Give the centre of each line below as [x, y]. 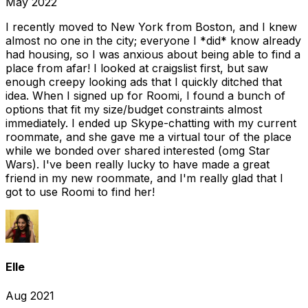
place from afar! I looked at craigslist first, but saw [137, 68]
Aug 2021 [30, 295]
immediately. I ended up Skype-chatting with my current [151, 123]
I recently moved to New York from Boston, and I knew [151, 27]
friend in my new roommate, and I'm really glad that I [144, 178]
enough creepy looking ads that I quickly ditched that [144, 82]
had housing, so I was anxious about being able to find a [153, 55]
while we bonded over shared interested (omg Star [138, 151]
